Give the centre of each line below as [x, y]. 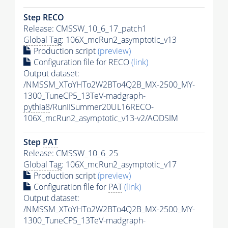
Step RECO [44, 18]
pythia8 [37, 107]
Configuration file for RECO [81, 62]
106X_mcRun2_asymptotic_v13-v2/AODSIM [101, 118]
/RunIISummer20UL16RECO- [102, 107]
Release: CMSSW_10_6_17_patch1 [85, 29]
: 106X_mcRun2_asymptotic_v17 [119, 165]
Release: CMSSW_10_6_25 [71, 153]
